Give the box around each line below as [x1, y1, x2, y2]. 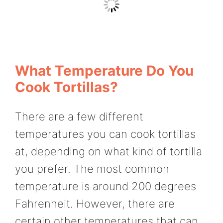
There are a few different [15, 110, 143, 123]
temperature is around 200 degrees [15, 179, 196, 193]
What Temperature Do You [15, 62, 194, 79]
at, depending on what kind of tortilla [15, 144, 202, 158]
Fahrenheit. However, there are [15, 197, 175, 210]
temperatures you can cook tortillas [15, 127, 196, 140]
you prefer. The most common [15, 162, 169, 175]
